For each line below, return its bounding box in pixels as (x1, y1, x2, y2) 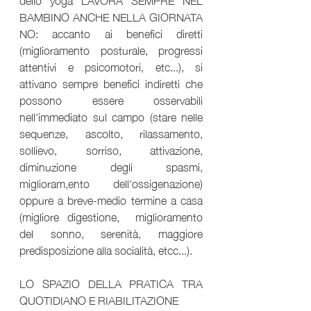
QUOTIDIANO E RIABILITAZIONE (19, 288, 178, 310)
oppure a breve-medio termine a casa (19, 188, 203, 210)
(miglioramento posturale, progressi (19, 38, 203, 60)
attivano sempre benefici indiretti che (19, 72, 203, 93)
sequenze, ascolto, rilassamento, (19, 121, 203, 143)
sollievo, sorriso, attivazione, (19, 138, 203, 160)
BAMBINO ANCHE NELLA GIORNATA (19, 5, 203, 26)
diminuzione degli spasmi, (19, 155, 203, 176)
